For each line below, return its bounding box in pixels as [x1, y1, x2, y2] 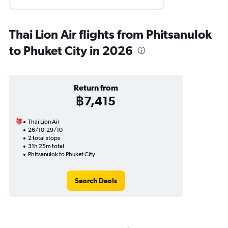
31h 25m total [28, 142, 64, 150]
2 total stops [28, 134, 60, 141]
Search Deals [74, 177, 117, 185]
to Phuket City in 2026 [9, 43, 133, 58]
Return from [73, 83, 118, 92]
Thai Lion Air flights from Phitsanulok [9, 27, 212, 41]
